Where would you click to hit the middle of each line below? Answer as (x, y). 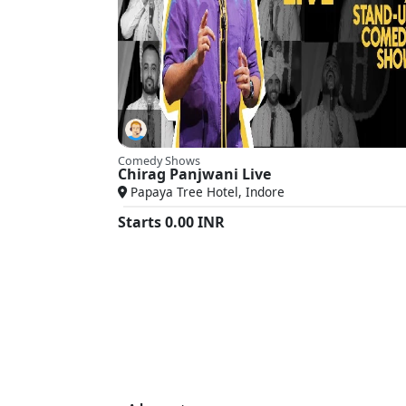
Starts (141, 222)
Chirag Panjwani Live (194, 174)
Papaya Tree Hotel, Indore (206, 192)
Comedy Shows (159, 161)
